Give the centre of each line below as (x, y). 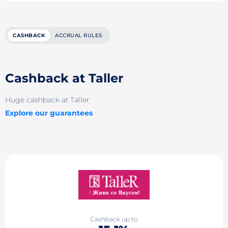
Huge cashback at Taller (47, 100)
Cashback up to (114, 219)
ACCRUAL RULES (79, 35)
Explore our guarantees (49, 113)
